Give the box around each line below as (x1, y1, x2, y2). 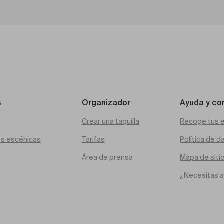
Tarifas (81, 136, 105, 143)
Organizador (81, 99, 130, 107)
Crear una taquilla (81, 118, 139, 125)
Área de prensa (81, 154, 133, 161)
